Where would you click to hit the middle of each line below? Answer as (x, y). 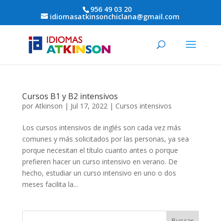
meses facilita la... (50, 184)
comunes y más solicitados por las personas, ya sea (105, 139)
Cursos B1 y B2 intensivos (70, 96)
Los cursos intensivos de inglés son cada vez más (101, 128)
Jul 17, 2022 (89, 106)
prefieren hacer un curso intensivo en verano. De (100, 162)
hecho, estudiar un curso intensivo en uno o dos (99, 173)
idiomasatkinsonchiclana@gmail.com (115, 16)
